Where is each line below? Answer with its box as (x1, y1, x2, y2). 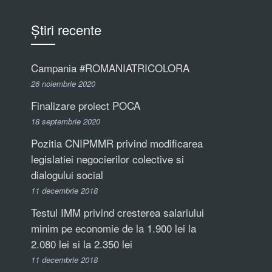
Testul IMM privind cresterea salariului (31, 205, 204, 220)
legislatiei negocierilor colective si (31, 151, 184, 166)
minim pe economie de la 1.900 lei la (31, 220, 196, 236)
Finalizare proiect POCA (31, 98, 140, 113)
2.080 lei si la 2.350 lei (31, 236, 132, 251)
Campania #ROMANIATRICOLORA (31, 60, 189, 75)
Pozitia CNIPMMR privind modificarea (31, 135, 203, 151)
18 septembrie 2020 (31, 115, 100, 127)
